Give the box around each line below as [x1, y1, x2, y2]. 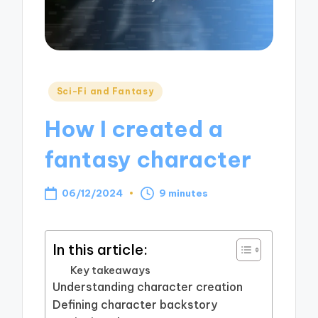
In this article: [53, 240, 148, 258]
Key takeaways [70, 263, 151, 278]
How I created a [45, 114, 224, 143]
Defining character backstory [53, 297, 218, 312]
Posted [44, 82, 87, 97]
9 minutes [159, 187, 209, 200]
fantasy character [45, 145, 252, 173]
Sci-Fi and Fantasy [56, 86, 154, 97]
